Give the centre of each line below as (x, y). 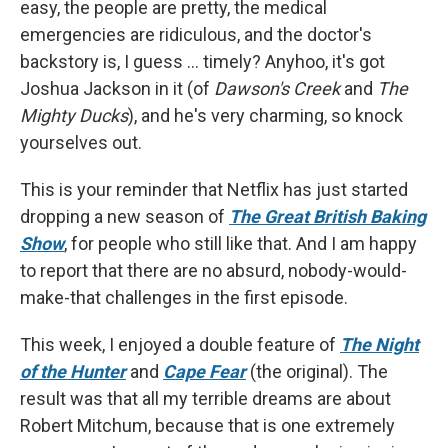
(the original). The (319, 372)
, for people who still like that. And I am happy (240, 244)
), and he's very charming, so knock (265, 116)
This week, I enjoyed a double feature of (180, 345)
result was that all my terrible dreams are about (205, 399)
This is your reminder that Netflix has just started (214, 190)
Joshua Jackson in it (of (117, 89)
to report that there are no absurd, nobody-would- (213, 271)
